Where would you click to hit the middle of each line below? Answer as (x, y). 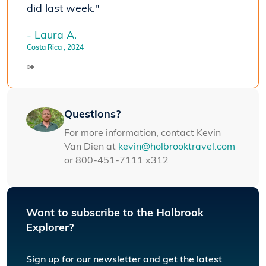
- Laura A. (52, 36)
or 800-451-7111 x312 (116, 161)
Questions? (92, 115)
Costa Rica (44, 48)
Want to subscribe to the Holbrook (115, 213)
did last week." (63, 9)
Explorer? (50, 228)
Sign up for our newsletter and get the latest (124, 260)
